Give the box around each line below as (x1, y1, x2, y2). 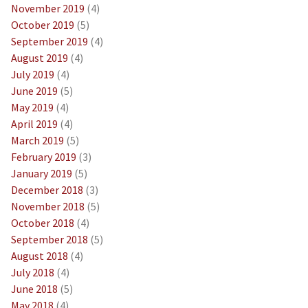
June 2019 (10, 83, 58, 98)
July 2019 (10, 67, 54, 81)
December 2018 (10, 182, 83, 197)
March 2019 (10, 133, 64, 147)
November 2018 (10, 199, 85, 213)
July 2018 (10, 265, 54, 279)
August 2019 (10, 50, 68, 65)
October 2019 (10, 17, 74, 32)
